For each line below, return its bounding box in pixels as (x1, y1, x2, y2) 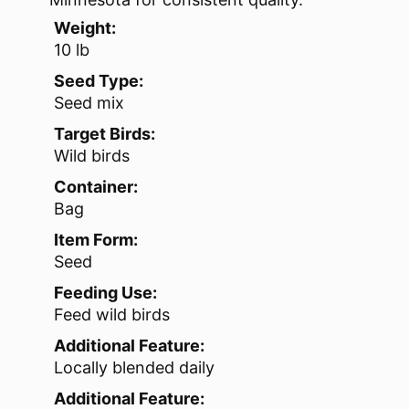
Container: (54, 177, 138, 197)
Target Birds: (54, 124, 155, 144)
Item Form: (54, 230, 138, 250)
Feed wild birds (54, 305, 170, 325)
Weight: (54, 18, 116, 38)
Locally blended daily (54, 358, 215, 378)
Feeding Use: (54, 283, 157, 303)
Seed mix (54, 93, 124, 113)
